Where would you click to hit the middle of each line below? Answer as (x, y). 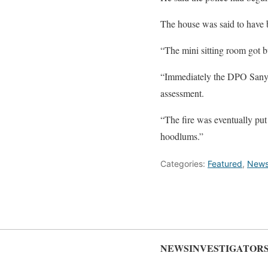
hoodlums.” (182, 136)
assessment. (182, 93)
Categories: (184, 164)
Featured (225, 164)
